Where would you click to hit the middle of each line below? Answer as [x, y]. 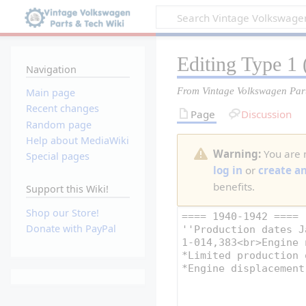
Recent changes [62, 109]
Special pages [57, 156]
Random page [58, 124]
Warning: [237, 153]
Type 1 [269, 64]
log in [228, 170]
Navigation [51, 69]
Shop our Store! [62, 213]
